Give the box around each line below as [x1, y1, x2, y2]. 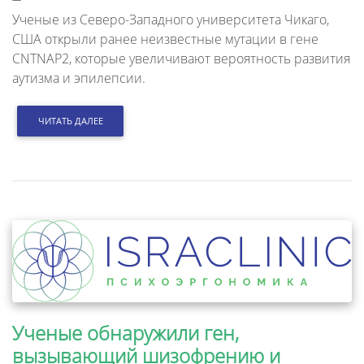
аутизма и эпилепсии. [12, 68, 145, 87]
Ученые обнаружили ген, [12, 318, 239, 346]
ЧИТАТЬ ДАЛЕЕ [37, 115, 103, 128]
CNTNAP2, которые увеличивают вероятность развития [12, 49, 350, 67]
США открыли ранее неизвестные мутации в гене [12, 29, 318, 48]
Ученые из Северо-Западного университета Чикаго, [12, 10, 329, 28]
